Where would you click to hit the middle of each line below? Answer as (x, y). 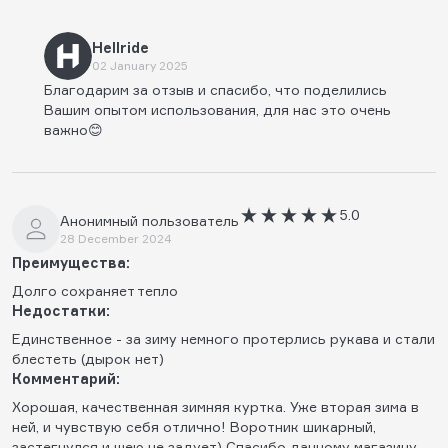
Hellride (120, 47)
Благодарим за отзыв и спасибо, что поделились (215, 89)
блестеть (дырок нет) (88, 358)
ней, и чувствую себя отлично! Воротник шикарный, (194, 426)
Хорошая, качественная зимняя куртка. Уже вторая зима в (215, 406)
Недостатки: (61, 310)
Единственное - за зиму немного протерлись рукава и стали (223, 338)
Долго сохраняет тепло (95, 290)
